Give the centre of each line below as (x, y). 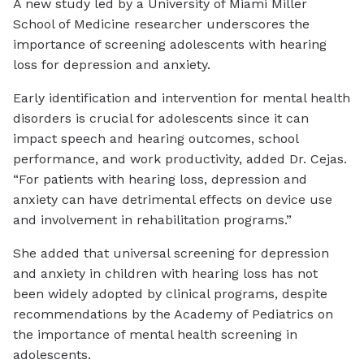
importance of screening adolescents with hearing (170, 45)
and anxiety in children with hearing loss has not (165, 274)
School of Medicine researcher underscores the (161, 24)
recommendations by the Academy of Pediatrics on (173, 314)
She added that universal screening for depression (171, 253)
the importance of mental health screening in (155, 335)
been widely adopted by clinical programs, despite (170, 294)
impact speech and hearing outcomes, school (156, 139)
